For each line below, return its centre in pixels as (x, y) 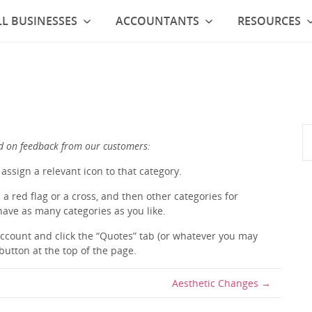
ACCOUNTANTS (157, 21)
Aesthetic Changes (215, 283)
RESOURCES (269, 21)
